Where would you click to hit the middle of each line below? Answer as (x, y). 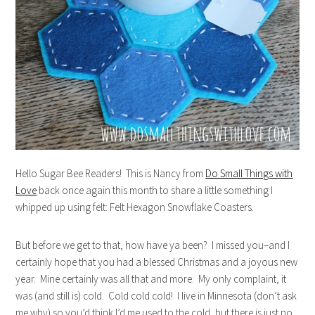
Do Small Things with (249, 174)
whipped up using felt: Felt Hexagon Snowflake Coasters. (135, 207)
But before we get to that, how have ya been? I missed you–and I (153, 245)
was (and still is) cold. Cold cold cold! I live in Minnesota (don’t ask (156, 296)
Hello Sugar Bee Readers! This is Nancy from (111, 174)
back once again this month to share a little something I (155, 191)
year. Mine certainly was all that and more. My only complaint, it (151, 279)
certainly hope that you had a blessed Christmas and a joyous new (157, 262)
